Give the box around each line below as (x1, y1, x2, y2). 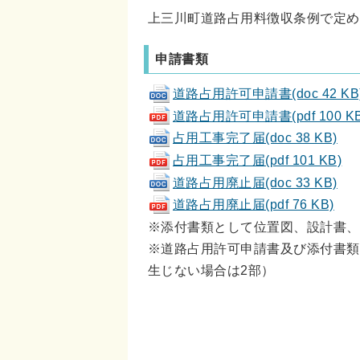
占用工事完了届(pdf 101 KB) (173, 153, 342, 168)
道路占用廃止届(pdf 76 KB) (173, 197, 334, 212)
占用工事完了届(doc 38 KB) (173, 130, 337, 145)
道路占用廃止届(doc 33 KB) (173, 174, 337, 190)
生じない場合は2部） (148, 263, 275, 278)
